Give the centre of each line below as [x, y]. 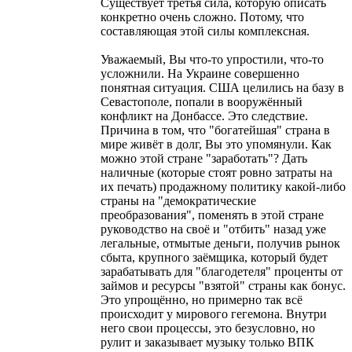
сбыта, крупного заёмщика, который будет [214, 257]
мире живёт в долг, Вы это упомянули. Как [216, 144]
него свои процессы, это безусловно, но [208, 328]
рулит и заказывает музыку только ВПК [207, 342]
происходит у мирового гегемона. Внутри [214, 313]
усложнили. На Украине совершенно [200, 73]
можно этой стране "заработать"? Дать [204, 158]
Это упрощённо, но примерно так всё [202, 299]
